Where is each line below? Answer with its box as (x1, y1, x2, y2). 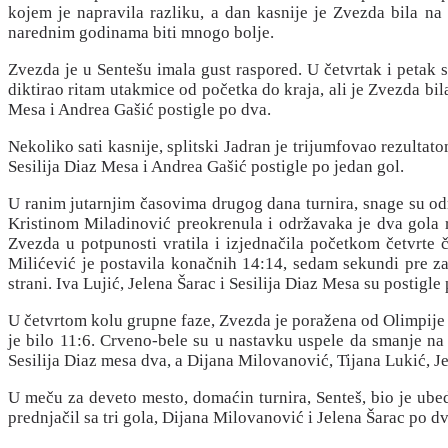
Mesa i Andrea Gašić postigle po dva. (8, 99, 271, 119)
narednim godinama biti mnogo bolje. (8, 22, 274, 42)
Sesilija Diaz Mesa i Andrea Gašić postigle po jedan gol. (8, 156, 404, 176)
